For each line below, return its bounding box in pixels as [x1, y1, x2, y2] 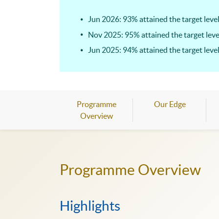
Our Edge [153, 99, 186, 109]
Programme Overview [60, 161, 201, 178]
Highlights [60, 197, 120, 214]
